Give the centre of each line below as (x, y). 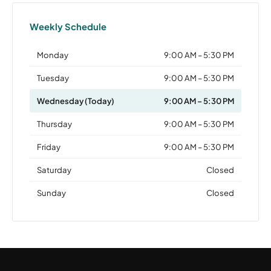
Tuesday (53, 77)
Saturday (54, 169)
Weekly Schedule (68, 26)
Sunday (51, 192)
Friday (49, 146)
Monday (53, 54)
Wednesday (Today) (76, 100)
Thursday (54, 123)
